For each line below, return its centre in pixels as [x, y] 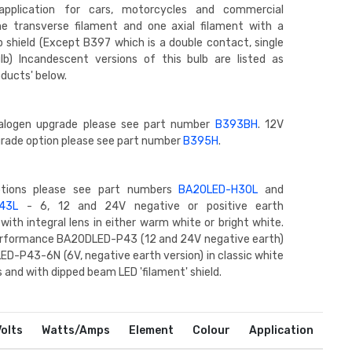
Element [152, 330]
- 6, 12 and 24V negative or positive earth [151, 206]
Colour [212, 330]
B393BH [236, 125]
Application [282, 330]
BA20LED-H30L [218, 190]
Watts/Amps [76, 330]
